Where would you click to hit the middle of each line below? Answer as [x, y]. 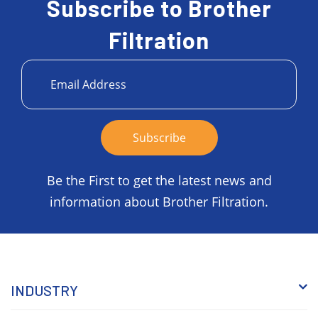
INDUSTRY [44, 290]
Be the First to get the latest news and [159, 180]
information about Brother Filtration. [159, 201]
